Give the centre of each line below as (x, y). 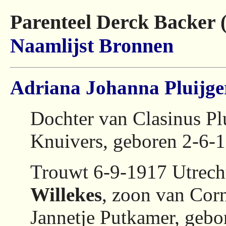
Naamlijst (52, 46)
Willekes (66, 194)
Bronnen (136, 46)
